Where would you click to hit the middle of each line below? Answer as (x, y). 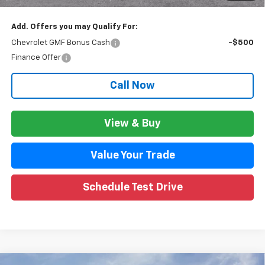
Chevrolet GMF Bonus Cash (60, 43)
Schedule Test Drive (132, 188)
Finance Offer (36, 58)
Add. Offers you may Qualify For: (74, 27)
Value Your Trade (132, 156)
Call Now (132, 86)
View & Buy (132, 124)
